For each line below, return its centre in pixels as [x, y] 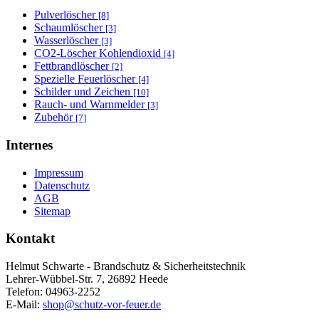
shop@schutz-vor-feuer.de [102, 305]
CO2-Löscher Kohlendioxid [99, 53]
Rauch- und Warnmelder [91, 105]
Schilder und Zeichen [84, 92]
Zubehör [55, 117]
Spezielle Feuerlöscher [86, 79]
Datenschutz [62, 185]
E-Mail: [24, 305]
